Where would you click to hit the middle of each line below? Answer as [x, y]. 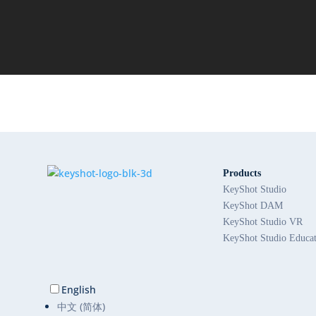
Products [242, 173]
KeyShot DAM [253, 205]
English [79, 289]
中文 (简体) [81, 306]
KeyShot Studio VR [263, 221]
